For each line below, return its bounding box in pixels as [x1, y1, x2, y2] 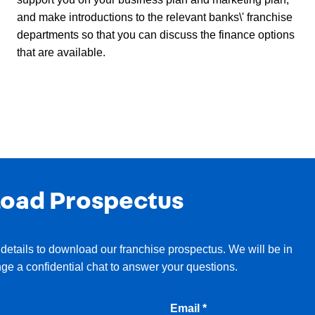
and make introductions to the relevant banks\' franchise [17, 11, 292, 23]
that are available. [17, 46, 105, 58]
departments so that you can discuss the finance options [17, 28, 295, 41]
